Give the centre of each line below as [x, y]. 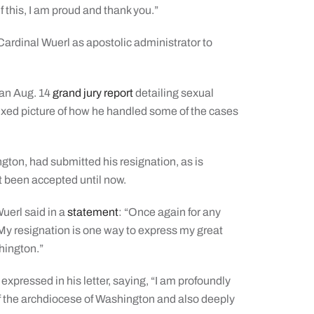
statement [93, 212]
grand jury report [93, 93]
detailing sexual [174, 93]
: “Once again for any [170, 212]
